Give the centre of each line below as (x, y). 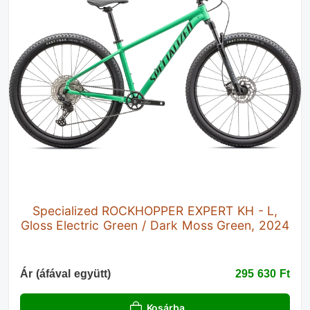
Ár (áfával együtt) (65, 273)
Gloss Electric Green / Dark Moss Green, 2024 (155, 225)
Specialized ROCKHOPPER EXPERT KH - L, (155, 210)
